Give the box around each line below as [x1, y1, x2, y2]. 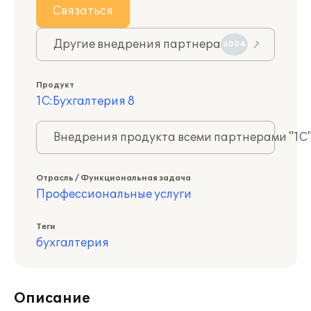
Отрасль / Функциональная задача [36, 174, 191, 183]
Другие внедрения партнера [53, 37, 221, 51]
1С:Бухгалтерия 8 [36, 94, 135, 108]
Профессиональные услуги [36, 187, 192, 201]
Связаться [53, 4, 113, 18]
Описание [14, 290, 90, 307]
